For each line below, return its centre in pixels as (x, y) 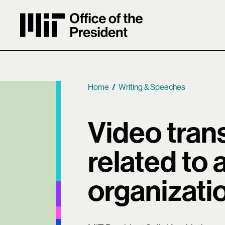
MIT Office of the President (110, 44)
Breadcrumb (127, 113)
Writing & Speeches (152, 87)
